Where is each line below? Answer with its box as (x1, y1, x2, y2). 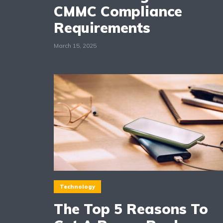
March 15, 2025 (54, 41, 97, 49)
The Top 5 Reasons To (54, 200, 208, 218)
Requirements (54, 18, 150, 36)
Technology (60, 183, 95, 190)
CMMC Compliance (54, 2, 182, 20)
